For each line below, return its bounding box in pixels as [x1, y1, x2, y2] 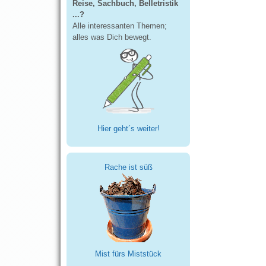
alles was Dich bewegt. [72, 32, 151, 42]
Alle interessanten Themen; [72, 21, 167, 30]
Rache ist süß [104, 162, 153, 172]
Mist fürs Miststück [95, 249, 161, 259]
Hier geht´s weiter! [97, 124, 160, 134]
